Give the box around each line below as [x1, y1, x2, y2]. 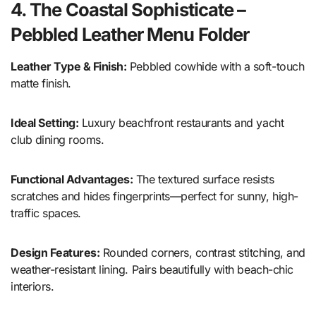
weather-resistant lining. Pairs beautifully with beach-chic [11, 262, 293, 277]
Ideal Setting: [11, 116, 79, 130]
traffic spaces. [11, 206, 81, 221]
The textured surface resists [133, 172, 274, 187]
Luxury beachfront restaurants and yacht [78, 116, 284, 130]
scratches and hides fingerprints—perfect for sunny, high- [11, 189, 298, 204]
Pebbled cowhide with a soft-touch [126, 59, 305, 74]
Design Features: [11, 245, 100, 260]
